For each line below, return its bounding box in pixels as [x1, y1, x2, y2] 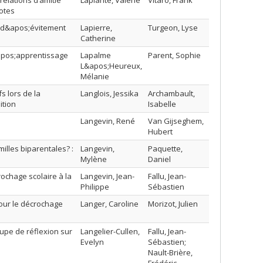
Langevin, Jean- [80, 171, 134, 181]
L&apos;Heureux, [80, 60, 142, 71]
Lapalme [80, 50, 111, 60]
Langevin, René [80, 116, 135, 126]
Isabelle [148, 99, 176, 109]
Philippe [80, 181, 109, 192]
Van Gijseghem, [148, 116, 204, 126]
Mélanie [80, 71, 109, 82]
